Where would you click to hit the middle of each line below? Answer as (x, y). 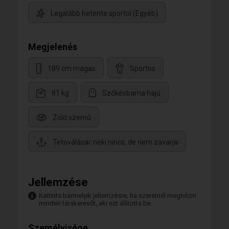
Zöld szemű (72, 117)
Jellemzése (58, 182)
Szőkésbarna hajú (131, 93)
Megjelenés (53, 47)
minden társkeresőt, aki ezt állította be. (96, 203)
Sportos (143, 68)
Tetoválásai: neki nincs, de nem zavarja (115, 142)
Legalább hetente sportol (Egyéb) (104, 13)
